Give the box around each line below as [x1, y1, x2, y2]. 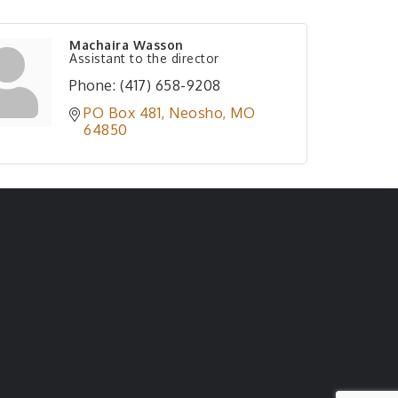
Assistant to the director [69, 51, 219, 66]
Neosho [169, 104, 222, 122]
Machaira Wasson [69, 37, 184, 52]
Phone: [69, 76, 115, 94]
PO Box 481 [84, 104, 161, 122]
